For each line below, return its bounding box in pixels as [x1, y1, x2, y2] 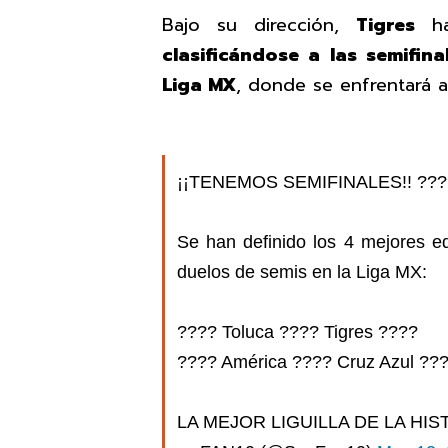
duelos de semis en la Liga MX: [177, 262, 427, 283]
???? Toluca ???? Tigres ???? [177, 322, 418, 343]
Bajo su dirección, [162, 10, 356, 39]
